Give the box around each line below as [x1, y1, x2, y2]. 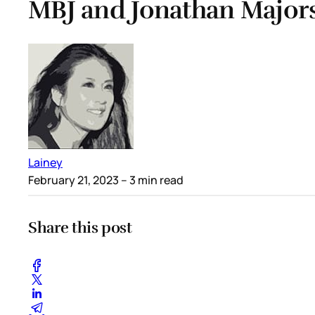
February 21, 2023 [28, 172, 119, 188]
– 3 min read [119, 172, 184, 188]
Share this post [28, 218, 132, 238]
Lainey [28, 155, 63, 171]
